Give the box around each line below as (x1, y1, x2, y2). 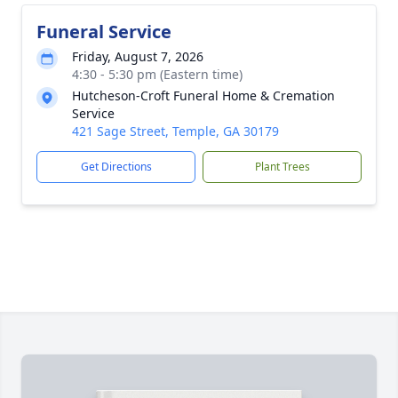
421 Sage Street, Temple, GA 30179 (72, 123, 279, 139)
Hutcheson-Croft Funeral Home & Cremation (72, 87, 335, 104)
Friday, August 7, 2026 (72, 48, 203, 65)
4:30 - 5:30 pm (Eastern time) (72, 66, 243, 83)
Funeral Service (36, 20, 171, 44)
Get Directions (80, 159, 152, 174)
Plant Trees (254, 159, 310, 174)
